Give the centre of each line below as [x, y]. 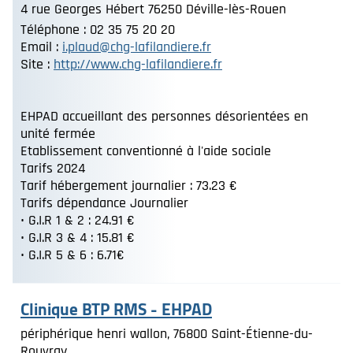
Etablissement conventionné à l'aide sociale [146, 151]
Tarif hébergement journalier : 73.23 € [129, 186]
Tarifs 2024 [53, 168]
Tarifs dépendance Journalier [104, 203]
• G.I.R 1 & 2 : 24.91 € [78, 220]
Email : [41, 47]
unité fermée [58, 134]
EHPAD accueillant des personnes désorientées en [164, 116]
